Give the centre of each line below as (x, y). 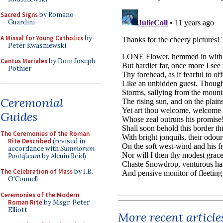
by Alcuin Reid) (63, 156)
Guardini (21, 22)
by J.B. (83, 171)
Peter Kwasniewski (37, 45)
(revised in (68, 141)
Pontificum (24, 156)
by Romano (56, 15)
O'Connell (23, 179)
